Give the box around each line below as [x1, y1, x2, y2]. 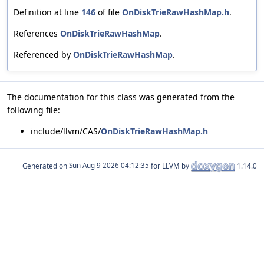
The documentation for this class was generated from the [7, 91, 235, 103]
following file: [7, 104, 60, 115]
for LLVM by [149, 161, 191, 170]
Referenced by [14, 48, 73, 60]
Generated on [22, 161, 69, 170]
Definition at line [14, 6, 81, 18]
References [14, 27, 60, 39]
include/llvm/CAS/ [31, 125, 101, 137]
